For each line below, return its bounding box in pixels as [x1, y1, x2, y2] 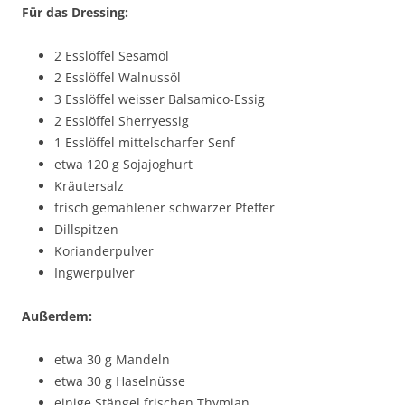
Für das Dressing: [22, 3, 128, 21]
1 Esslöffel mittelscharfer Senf [54, 133, 235, 151]
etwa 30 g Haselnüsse [54, 372, 185, 390]
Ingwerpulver [54, 263, 135, 281]
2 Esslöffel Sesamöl [54, 46, 169, 64]
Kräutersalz [54, 176, 124, 194]
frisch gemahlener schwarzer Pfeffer [54, 198, 275, 216]
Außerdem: [22, 306, 92, 325]
